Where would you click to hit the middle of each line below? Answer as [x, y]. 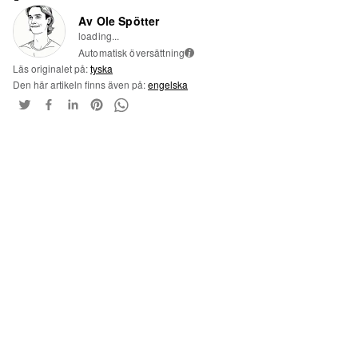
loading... [99, 36]
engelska [168, 84]
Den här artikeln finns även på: [80, 84]
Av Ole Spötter [119, 21]
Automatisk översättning [132, 52]
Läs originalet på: [52, 68]
